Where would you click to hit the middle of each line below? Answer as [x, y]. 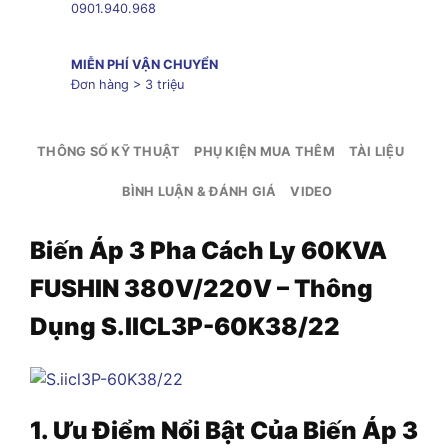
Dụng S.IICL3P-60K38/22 [185, 326]
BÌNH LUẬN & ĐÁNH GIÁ [199, 191]
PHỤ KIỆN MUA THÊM [264, 151]
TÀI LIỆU [376, 151]
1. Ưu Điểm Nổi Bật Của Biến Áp [213, 431]
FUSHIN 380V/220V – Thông [201, 288]
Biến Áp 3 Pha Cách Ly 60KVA [208, 250]
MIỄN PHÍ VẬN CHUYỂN [144, 65]
